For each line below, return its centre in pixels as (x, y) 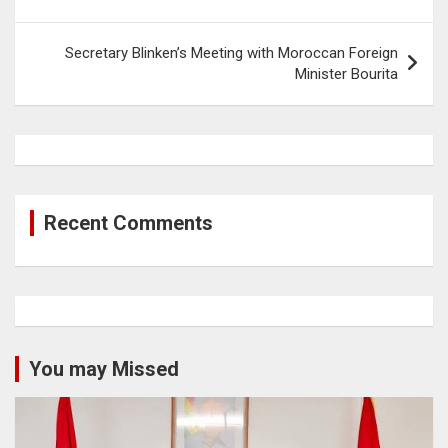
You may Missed (104, 368)
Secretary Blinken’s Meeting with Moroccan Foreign (231, 52)
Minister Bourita (346, 73)
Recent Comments (128, 222)
